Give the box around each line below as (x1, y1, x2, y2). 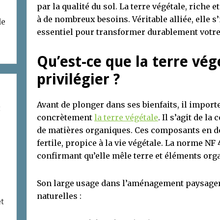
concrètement (37, 112, 94, 122)
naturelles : (37, 191, 82, 201)
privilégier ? (37, 70, 120, 88)
